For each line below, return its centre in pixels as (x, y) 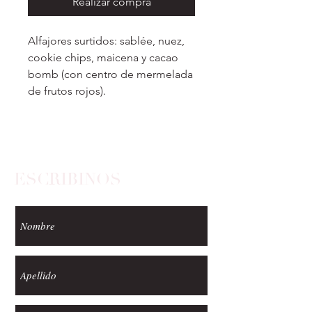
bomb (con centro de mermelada (110, 74)
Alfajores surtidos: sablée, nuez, (106, 41)
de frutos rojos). (67, 91)
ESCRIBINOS (68, 179)
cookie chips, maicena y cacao (103, 57)
